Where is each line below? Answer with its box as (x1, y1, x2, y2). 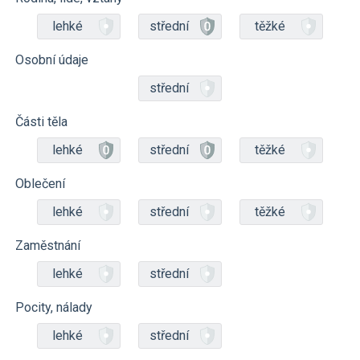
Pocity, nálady (15, 300, 92, 315)
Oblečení (15, 176, 65, 191)
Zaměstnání (15, 238, 80, 253)
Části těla (15, 114, 67, 129)
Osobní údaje (15, 52, 88, 67)
